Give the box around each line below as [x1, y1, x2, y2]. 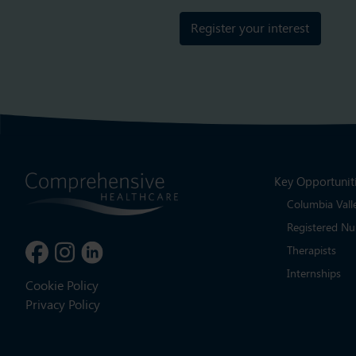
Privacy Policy [25, 296, 100, 312]
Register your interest [191, 21, 310, 36]
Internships [287, 267, 341, 281]
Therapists [287, 244, 336, 257]
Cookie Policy [25, 277, 99, 293]
